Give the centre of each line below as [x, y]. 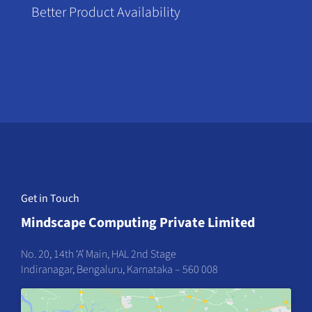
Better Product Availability [106, 12]
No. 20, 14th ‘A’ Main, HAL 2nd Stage [98, 254]
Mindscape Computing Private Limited [138, 223]
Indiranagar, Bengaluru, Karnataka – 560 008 [119, 269]
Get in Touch [50, 198]
